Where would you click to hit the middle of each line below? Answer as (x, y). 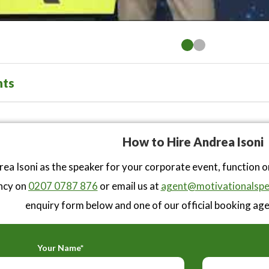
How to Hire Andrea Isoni (193, 141)
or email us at (129, 186)
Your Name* (60, 247)
